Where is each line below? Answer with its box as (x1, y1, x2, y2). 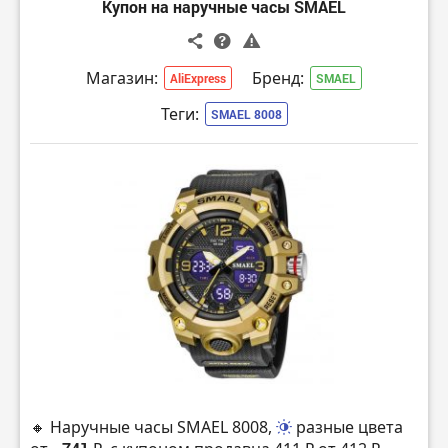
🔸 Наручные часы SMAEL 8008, (30, 415, 276, 438)
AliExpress (170, 69, 226, 86)
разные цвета (296, 415, 403, 438)
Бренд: (252, 66, 304, 89)
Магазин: (86, 66, 158, 89)
